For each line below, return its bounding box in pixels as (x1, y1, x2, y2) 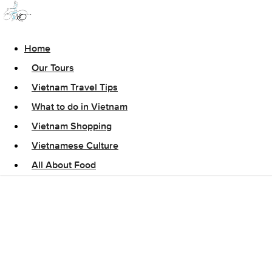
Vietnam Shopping (32, 120, 112, 132)
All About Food (32, 159, 96, 171)
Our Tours (32, 62, 74, 73)
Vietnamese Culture (32, 140, 118, 151)
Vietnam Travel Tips (32, 81, 118, 93)
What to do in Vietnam (32, 101, 127, 112)
